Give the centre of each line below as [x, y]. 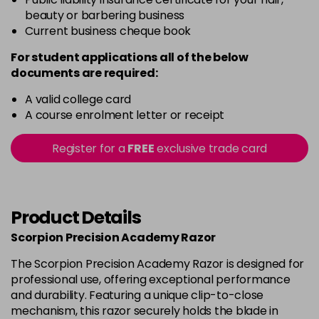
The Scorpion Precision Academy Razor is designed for [157, 264]
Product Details [76, 218]
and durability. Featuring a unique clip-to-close [137, 295]
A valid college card [78, 99]
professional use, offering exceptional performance [151, 279]
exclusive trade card [210, 148]
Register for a [90, 148]
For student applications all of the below [130, 57]
